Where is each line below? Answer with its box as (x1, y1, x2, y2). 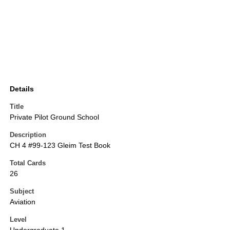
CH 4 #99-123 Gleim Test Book (10, 141, 110, 150)
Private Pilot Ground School (10, 113, 99, 122)
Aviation (10, 198, 35, 206)
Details (10, 85, 34, 93)
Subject (10, 187, 34, 196)
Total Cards (10, 159, 46, 167)
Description (10, 131, 46, 139)
